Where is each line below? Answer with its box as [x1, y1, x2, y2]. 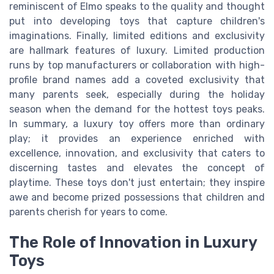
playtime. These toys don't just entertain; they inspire [9, 176, 265, 188]
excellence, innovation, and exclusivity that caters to [9, 147, 265, 159]
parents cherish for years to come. [9, 206, 168, 218]
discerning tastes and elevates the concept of [9, 161, 265, 174]
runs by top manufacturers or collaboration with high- [9, 59, 265, 71]
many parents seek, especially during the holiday [9, 88, 265, 100]
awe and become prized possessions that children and [9, 191, 265, 203]
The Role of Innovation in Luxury [9, 233, 257, 252]
